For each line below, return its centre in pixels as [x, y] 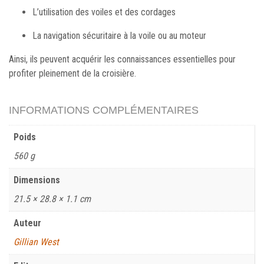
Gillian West [36, 242]
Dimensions [37, 180]
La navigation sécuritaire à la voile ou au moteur [119, 36]
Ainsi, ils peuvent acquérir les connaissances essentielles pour [122, 60]
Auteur [27, 223]
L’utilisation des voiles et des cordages [104, 12]
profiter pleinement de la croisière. [72, 74]
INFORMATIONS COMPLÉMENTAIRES [104, 110]
